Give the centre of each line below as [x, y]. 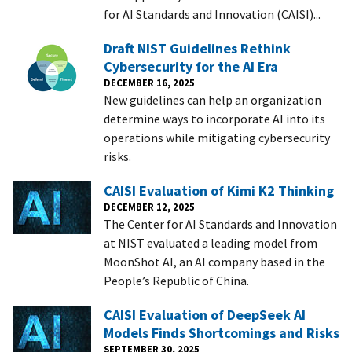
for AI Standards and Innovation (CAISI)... [212, 14]
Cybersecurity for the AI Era [191, 66]
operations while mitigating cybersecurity [217, 137]
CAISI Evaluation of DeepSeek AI [205, 314]
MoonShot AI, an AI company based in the [214, 261]
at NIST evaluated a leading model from [211, 242]
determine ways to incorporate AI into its [214, 118]
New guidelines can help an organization [213, 99]
